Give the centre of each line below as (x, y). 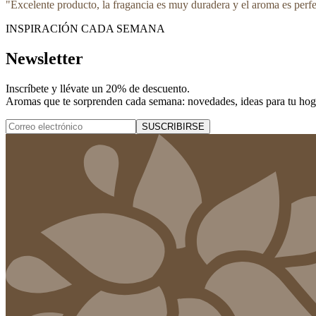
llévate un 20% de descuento (123, 88)
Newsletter (44, 58)
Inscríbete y (33, 88)
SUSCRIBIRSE (173, 126)
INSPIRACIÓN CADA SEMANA (85, 28)
